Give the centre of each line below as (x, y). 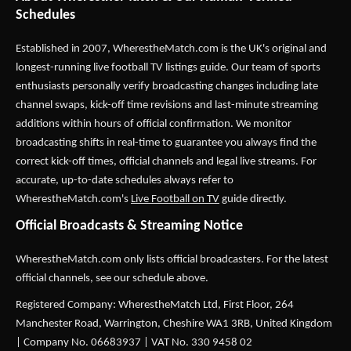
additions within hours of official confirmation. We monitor (154, 124)
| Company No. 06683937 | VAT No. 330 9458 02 (134, 343)
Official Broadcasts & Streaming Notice (129, 226)
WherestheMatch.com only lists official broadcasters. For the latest (172, 260)
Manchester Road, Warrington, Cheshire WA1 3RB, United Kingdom (174, 324)
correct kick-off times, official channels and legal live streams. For (166, 162)
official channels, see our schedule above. (112, 279)
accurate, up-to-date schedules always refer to (125, 181)
